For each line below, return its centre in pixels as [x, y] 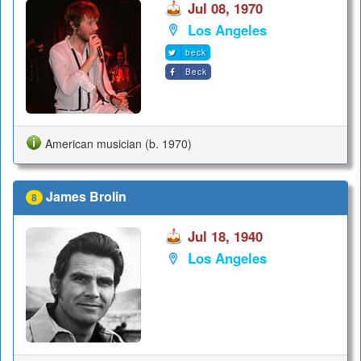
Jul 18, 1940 [225, 236]
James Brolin [86, 197]
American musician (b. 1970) [118, 143]
